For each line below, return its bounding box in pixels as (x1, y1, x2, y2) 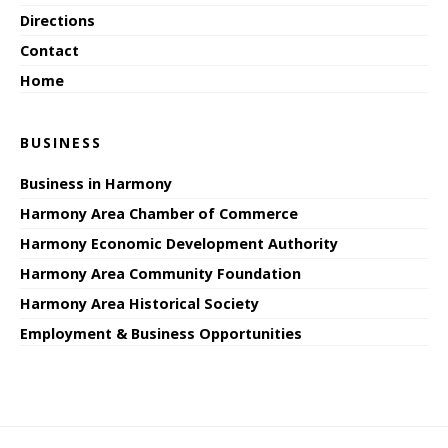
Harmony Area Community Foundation (20, 263, 301, 283)
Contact (20, 40, 79, 60)
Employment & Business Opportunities (20, 323, 302, 343)
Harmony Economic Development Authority (20, 233, 338, 253)
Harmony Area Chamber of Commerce (20, 203, 298, 223)
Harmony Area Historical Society (20, 293, 259, 313)
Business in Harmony (20, 173, 172, 193)
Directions (20, 10, 95, 30)
